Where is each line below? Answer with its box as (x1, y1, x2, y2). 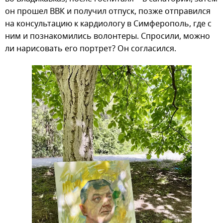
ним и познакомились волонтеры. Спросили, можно (5, 30, 210, 43)
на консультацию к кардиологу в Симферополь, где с (5, 18, 212, 30)
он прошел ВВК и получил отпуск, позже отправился (5, 5, 211, 18)
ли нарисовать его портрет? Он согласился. (5, 43, 176, 55)
